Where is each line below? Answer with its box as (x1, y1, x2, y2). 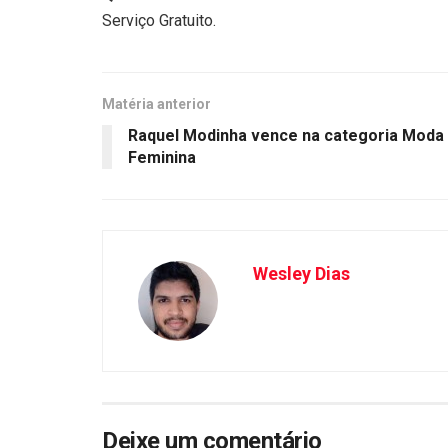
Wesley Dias (253, 263, 350, 285)
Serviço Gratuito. (102, 11, 216, 31)
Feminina (128, 148, 196, 168)
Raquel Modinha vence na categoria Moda (128, 126, 444, 146)
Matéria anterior (102, 96, 211, 113)
